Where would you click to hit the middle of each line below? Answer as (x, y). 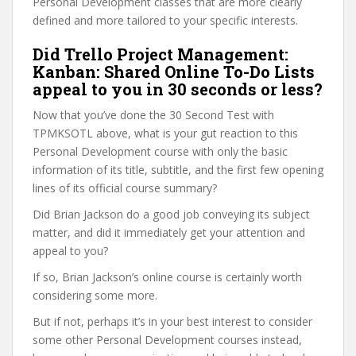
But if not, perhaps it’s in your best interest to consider (172, 321)
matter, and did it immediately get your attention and (169, 232)
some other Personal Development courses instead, (167, 340)
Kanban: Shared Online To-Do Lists (174, 72)
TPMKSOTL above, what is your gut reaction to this (165, 133)
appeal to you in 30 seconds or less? (178, 89)
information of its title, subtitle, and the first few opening (178, 170)
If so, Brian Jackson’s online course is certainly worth (167, 277)
